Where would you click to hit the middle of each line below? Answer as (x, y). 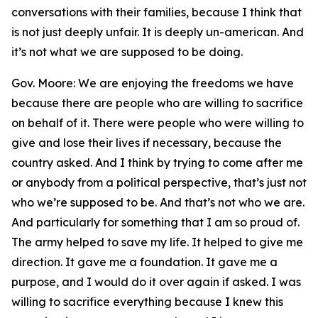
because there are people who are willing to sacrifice (157, 103)
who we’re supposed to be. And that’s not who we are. (158, 202)
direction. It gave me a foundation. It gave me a (144, 262)
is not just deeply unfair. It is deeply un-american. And (158, 32)
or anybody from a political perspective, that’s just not (159, 182)
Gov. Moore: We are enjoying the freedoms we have (153, 83)
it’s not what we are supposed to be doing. (128, 52)
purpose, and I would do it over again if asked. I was (156, 282)
